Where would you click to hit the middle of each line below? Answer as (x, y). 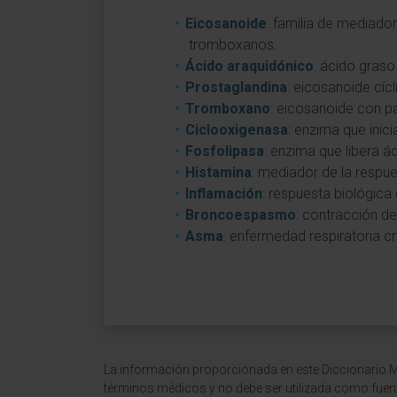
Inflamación (224, 194)
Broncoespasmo (241, 215)
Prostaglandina (236, 87)
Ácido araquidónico (249, 66)
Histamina (218, 172)
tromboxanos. (233, 45)
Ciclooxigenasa (237, 130)
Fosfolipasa (225, 151)
